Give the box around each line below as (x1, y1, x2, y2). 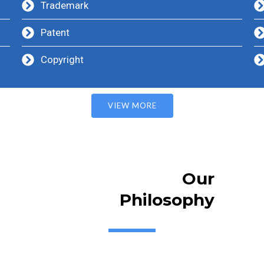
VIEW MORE (107, 101, 157, 110)
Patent (40, 27, 70, 38)
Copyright (40, 54, 84, 65)
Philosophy (120, 190, 214, 210)
